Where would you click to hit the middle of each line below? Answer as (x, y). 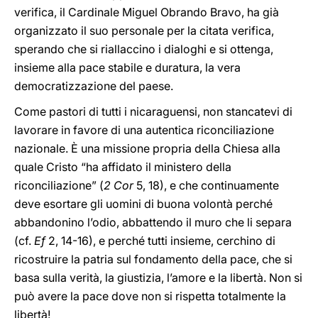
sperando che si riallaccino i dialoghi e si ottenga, (144, 49)
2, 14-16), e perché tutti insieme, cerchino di (160, 241)
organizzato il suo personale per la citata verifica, (144, 31)
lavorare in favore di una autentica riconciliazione (144, 130)
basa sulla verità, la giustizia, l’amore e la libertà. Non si (158, 278)
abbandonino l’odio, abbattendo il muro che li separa (153, 222)
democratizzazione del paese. (94, 86)
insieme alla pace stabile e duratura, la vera (127, 67)
